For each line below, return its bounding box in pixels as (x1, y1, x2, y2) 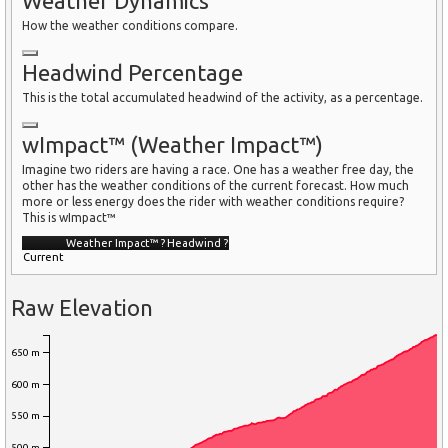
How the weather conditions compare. (22, 18, 238, 32)
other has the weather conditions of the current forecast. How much (22, 178, 409, 192)
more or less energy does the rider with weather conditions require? (22, 194, 404, 208)
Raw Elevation (11, 294, 153, 320)
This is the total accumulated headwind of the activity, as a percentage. (22, 90, 423, 104)
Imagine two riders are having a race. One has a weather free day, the (22, 162, 414, 176)
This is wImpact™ (22, 210, 116, 224)
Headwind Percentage (22, 59, 243, 85)
